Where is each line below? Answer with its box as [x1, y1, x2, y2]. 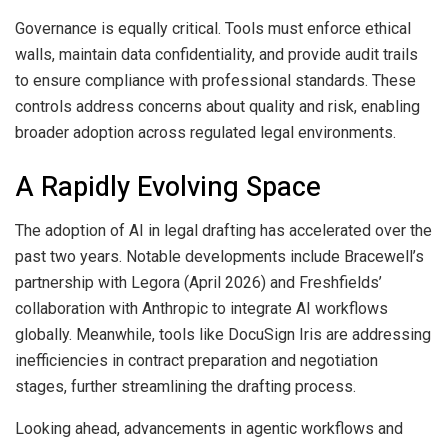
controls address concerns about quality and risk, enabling [15, 97, 420, 117]
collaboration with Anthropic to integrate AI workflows [15, 299, 388, 319]
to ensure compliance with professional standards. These [15, 71, 416, 91]
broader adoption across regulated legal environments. [15, 123, 396, 143]
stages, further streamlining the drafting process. [15, 377, 356, 397]
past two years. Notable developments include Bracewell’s [15, 247, 424, 267]
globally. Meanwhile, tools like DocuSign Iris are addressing [15, 325, 431, 345]
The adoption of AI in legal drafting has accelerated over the [15, 221, 432, 241]
